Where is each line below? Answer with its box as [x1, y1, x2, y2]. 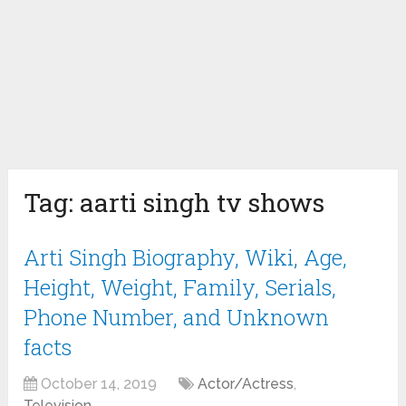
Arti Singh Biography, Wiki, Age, [24, 243, 348, 273]
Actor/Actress [198, 375, 295, 393]
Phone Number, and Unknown [24, 303, 330, 333]
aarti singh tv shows [80, 186, 325, 220]
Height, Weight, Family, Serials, [24, 273, 337, 303]
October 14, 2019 [41, 375, 158, 393]
